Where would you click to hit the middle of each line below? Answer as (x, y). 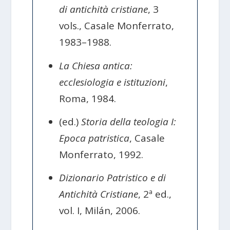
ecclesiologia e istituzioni (112, 82)
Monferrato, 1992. (101, 154)
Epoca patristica (94, 138)
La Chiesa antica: (96, 65)
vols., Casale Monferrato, (117, 26)
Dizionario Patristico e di (113, 178)
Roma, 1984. (88, 98)
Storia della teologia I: (129, 121)
